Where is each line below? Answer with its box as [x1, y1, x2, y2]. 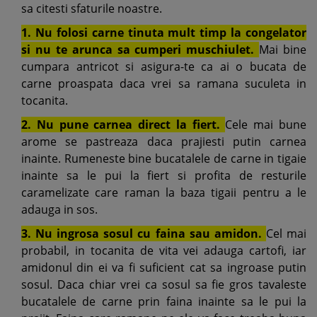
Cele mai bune [225, 117, 307, 132]
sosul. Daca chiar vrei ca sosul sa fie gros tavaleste [21, 277, 306, 292]
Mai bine [259, 42, 306, 57]
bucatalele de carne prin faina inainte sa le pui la [21, 294, 306, 309]
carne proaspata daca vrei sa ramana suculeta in [21, 76, 306, 91]
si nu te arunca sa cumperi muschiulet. [21, 42, 260, 57]
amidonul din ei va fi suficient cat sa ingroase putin [21, 260, 306, 275]
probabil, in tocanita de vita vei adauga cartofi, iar [21, 243, 306, 258]
